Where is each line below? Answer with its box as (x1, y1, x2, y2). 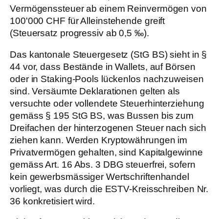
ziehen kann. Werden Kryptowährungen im (10, 134, 188, 145)
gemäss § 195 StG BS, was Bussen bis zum (10, 110, 194, 121)
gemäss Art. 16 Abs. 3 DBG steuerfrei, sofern (10, 159, 196, 170)
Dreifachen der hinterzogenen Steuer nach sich (10, 122, 206, 133)
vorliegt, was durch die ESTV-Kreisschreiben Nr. (10, 183, 209, 194)
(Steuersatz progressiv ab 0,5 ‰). (10, 28, 149, 39)
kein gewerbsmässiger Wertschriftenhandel (10, 171, 189, 182)
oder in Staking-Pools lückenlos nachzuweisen (10, 73, 204, 84)
